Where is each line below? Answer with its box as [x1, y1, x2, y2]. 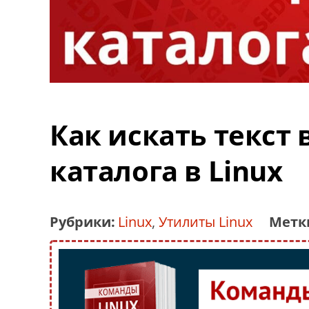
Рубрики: [50, 212, 115, 231]
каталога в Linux [50, 151, 283, 190]
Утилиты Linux [159, 212, 252, 231]
